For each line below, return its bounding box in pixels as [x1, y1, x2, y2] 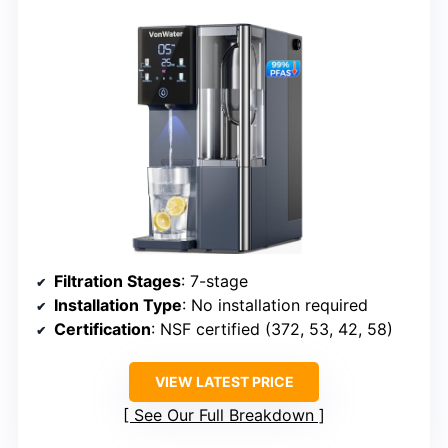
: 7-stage [181, 271, 248, 292]
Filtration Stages [54, 271, 181, 292]
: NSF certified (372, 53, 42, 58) [151, 319, 393, 340]
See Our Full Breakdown [134, 405, 314, 426]
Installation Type [54, 295, 182, 316]
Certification [54, 319, 151, 340]
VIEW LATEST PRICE [154, 373, 294, 391]
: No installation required [182, 295, 368, 316]
